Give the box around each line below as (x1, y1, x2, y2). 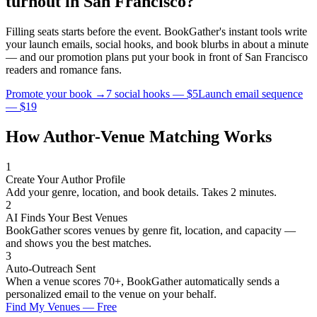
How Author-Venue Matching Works (6, 127, 272, 146)
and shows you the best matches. (6, 236, 151, 249)
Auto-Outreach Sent (6, 262, 96, 275)
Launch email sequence (198, 87, 303, 100)
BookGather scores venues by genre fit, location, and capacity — (6, 224, 296, 236)
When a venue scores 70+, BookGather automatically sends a (6, 275, 279, 287)
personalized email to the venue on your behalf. (6, 287, 217, 300)
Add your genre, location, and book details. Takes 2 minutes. (6, 185, 277, 198)
